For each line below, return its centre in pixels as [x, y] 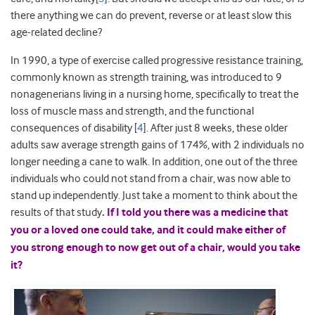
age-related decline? [56, 33]
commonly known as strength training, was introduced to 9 [146, 78]
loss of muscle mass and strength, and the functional [132, 111]
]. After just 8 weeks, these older [216, 128]
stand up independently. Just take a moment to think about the [154, 196]
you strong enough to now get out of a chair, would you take [155, 248]
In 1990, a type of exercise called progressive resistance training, [157, 61]
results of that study [56, 213]
